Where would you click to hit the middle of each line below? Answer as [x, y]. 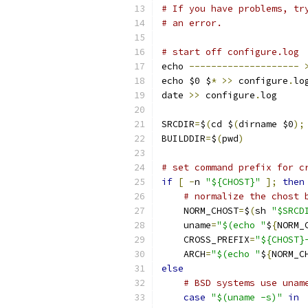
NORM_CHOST [200, 211]
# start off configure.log [230, 52]
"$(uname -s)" [247, 297]
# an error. [192, 23]
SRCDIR [178, 124]
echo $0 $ [186, 81]
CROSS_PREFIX [206, 240]
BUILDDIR [184, 139]
